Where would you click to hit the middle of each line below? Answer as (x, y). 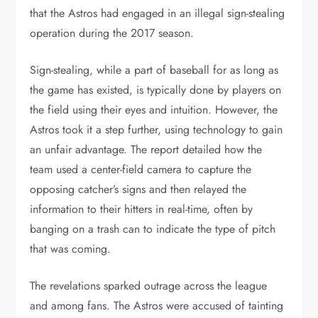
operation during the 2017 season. (112, 33)
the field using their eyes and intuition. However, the (154, 109)
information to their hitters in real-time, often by (142, 209)
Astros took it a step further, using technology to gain (157, 129)
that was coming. (71, 248)
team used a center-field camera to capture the (141, 169)
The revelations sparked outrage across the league (149, 285)
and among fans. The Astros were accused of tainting (157, 305)
